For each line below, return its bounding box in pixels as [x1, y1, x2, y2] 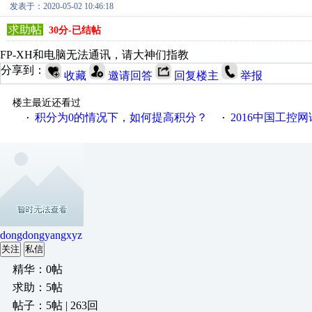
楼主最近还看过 [12, 97, 81, 108]
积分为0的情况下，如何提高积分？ [34, 111, 208, 123]
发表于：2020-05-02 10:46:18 [10, 1, 114, 11]
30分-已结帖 [49, 25, 101, 36]
